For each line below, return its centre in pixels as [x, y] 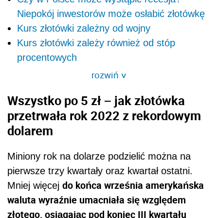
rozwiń [106, 75]
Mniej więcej [35, 185]
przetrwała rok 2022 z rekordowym [104, 116]
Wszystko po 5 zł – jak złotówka [96, 100]
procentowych [47, 58]
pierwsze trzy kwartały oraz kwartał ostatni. [100, 171]
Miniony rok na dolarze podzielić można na [99, 156]
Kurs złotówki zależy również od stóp [96, 43]
